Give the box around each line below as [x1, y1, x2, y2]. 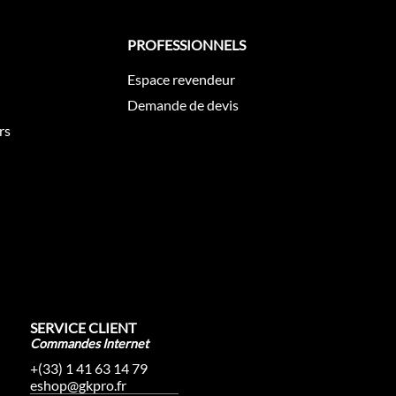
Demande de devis [127, 96, 240, 114]
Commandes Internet [29, 336, 148, 352]
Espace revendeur [127, 71, 236, 88]
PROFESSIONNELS [127, 36, 247, 54]
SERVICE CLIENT [29, 319, 136, 337]
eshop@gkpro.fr [29, 377, 126, 394]
